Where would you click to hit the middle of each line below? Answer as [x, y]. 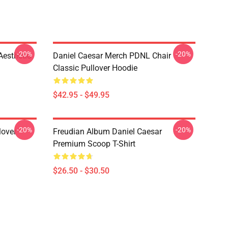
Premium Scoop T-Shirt [94, 144]
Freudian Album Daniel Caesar [107, 132]
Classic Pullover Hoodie [95, 68]
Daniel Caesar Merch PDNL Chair [112, 56]
